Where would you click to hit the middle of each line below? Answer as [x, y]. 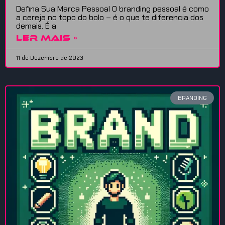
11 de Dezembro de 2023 [50, 58]
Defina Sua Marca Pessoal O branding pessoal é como [113, 9]
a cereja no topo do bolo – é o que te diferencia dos [110, 17]
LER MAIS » [47, 38]
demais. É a [36, 26]
